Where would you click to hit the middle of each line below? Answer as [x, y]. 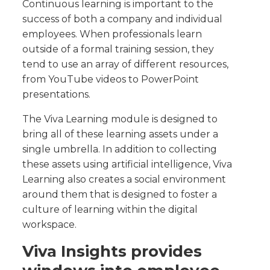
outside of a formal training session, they [118, 49]
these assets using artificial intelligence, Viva [127, 165]
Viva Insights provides [112, 252]
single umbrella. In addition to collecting [120, 149]
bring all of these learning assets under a [121, 134]
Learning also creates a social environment [124, 180]
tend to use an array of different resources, [126, 64]
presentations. [57, 95]
